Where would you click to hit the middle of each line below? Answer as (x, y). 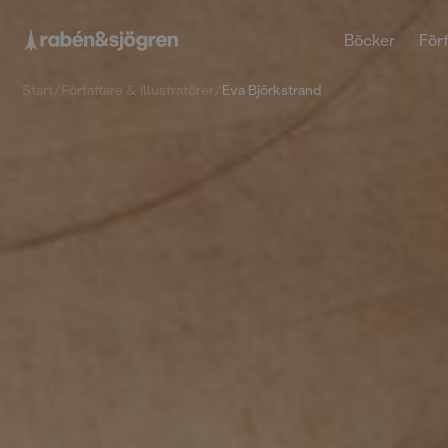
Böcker (369, 39)
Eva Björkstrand (272, 89)
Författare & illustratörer (138, 89)
